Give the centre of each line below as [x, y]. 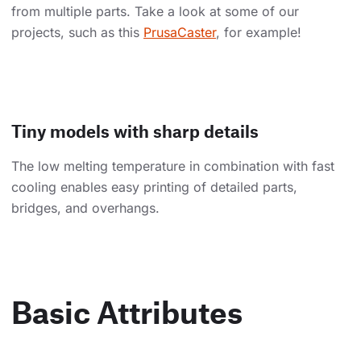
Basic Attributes [127, 311]
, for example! [259, 32]
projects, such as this [77, 32]
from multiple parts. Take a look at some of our [155, 11]
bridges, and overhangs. [85, 207]
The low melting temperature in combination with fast [173, 166]
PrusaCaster [180, 32]
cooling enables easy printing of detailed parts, [154, 187]
